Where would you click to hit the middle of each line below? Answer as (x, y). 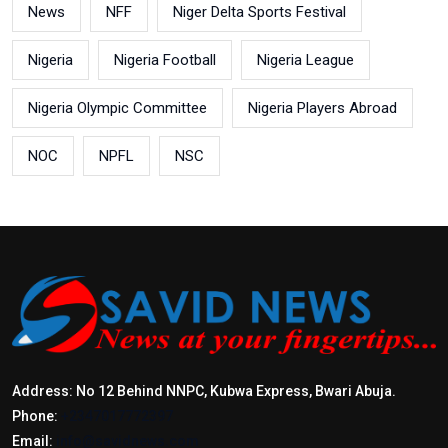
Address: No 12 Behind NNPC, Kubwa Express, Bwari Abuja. (204, 391)
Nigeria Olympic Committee (117, 107)
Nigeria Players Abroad (322, 107)
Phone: (36, 416)
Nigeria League (305, 59)
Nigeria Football (165, 59)
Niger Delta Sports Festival (259, 11)
